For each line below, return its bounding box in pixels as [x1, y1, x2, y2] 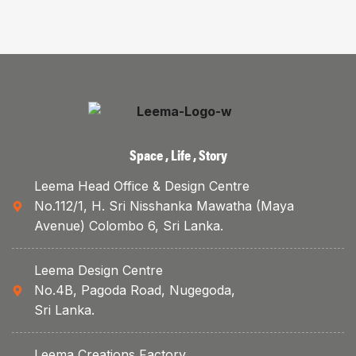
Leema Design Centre [33, 262, 163, 279]
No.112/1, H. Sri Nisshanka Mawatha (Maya [33, 198, 294, 215]
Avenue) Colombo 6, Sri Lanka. [33, 218, 223, 234]
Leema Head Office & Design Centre [33, 178, 250, 195]
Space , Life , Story [129, 145, 227, 165]
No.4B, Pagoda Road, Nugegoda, [33, 282, 235, 299]
